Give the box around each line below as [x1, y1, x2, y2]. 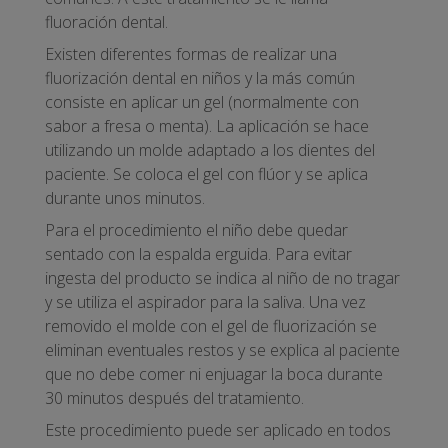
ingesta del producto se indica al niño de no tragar [45, 266, 400, 289]
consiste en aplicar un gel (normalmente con [45, 90, 359, 113]
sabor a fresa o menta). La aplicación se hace [45, 114, 369, 137]
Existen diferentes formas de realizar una [45, 42, 337, 65]
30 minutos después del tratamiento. [45, 386, 304, 409]
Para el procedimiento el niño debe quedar [45, 218, 348, 241]
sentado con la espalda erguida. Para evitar [45, 242, 352, 265]
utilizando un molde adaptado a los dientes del [45, 138, 375, 161]
